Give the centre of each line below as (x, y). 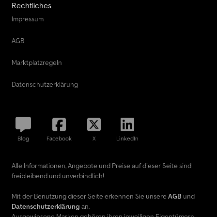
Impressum (28, 19)
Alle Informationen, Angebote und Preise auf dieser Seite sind (101, 166)
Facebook (59, 139)
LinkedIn (127, 139)
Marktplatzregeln (37, 63)
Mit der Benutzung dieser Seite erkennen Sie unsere (90, 196)
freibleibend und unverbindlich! (58, 176)
